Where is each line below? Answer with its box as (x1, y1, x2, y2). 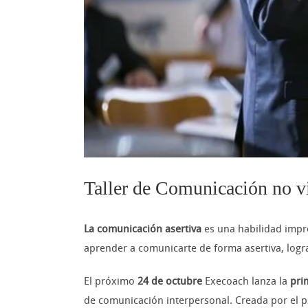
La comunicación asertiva (84, 223, 201, 236)
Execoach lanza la (202, 275, 290, 288)
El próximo (84, 275, 137, 288)
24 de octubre (137, 275, 202, 288)
